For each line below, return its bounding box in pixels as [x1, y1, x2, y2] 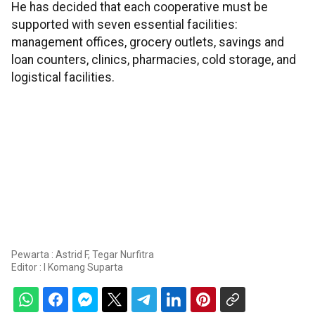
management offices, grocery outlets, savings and [11, 34, 284, 49]
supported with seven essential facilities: [11, 17, 238, 32]
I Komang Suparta [44, 262, 123, 274]
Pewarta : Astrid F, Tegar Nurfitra [11, 249, 154, 261]
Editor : [11, 262, 44, 274]
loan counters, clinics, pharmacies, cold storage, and [11, 52, 296, 67]
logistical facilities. [11, 70, 115, 84]
